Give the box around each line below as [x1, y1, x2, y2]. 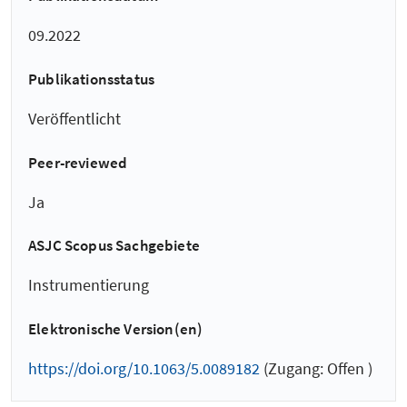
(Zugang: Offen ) [260, 357, 372, 379]
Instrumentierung [28, 274, 149, 296]
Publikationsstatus [28, 68, 155, 89]
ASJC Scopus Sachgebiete [28, 235, 201, 256]
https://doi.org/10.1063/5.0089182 [28, 357, 260, 379]
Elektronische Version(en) [28, 318, 203, 339]
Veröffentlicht [28, 107, 121, 129]
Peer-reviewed [28, 152, 128, 173]
